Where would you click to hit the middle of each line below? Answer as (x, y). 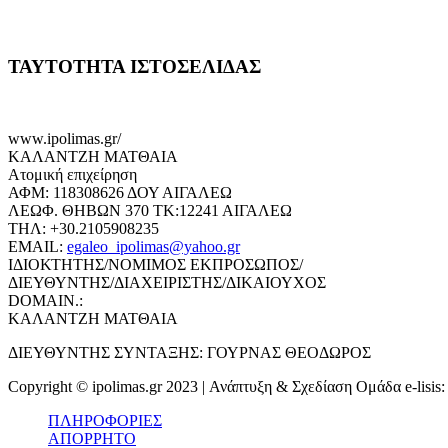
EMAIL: (37, 247)
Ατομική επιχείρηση (72, 175)
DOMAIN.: (45, 301)
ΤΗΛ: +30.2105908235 (83, 229)
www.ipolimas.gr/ (64, 139)
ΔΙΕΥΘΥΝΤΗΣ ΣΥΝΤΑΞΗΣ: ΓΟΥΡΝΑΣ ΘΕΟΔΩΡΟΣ (189, 353)
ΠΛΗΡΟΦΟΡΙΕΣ (105, 421)
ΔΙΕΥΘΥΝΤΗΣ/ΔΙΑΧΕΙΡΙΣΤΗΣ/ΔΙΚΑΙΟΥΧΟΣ (167, 283)
